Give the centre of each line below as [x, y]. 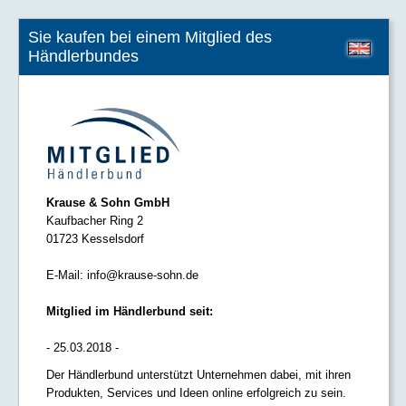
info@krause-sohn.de [143, 275]
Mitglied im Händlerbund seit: [130, 312]
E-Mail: [67, 275]
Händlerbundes [83, 56]
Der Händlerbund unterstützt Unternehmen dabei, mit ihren [198, 375]
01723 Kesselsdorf [95, 239]
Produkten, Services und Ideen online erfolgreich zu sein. [196, 393]
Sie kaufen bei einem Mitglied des [150, 37]
